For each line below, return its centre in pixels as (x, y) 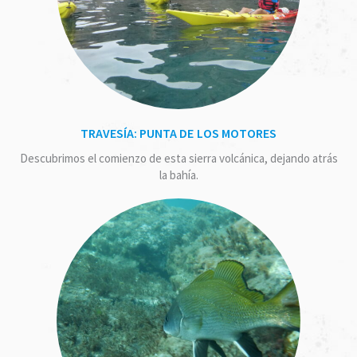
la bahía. (178, 175)
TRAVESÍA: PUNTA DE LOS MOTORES (178, 133)
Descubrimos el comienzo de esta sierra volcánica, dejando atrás (178, 158)
